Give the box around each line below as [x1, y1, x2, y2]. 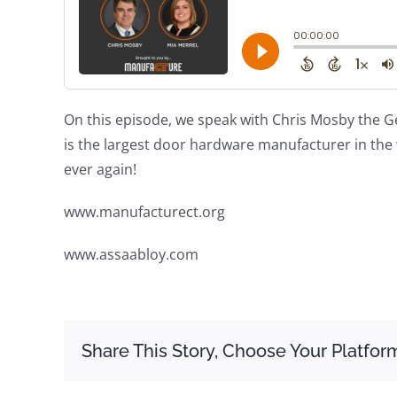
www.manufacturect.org [64, 202, 225, 222]
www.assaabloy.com [64, 245, 198, 265]
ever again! [64, 160, 136, 180]
